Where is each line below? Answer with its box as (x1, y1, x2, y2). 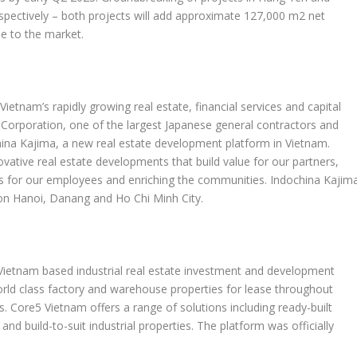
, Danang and (43, 190, 116, 206)
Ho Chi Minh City (116, 190, 202, 206)
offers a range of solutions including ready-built (87, 299, 333, 315)
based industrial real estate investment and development (39, 262, 335, 278)
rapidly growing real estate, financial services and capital (49, 99, 342, 115)
